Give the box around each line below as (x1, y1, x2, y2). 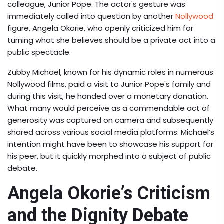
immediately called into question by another (7, 11, 175, 22)
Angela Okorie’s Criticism (7, 183, 210, 204)
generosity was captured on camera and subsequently (7, 115, 213, 126)
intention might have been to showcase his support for (7, 139, 213, 150)
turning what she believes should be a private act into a (7, 35, 215, 46)
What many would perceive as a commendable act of (7, 103, 210, 114)
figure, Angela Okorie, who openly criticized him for (7, 23, 193, 34)
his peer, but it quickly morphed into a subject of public (7, 151, 211, 162)
